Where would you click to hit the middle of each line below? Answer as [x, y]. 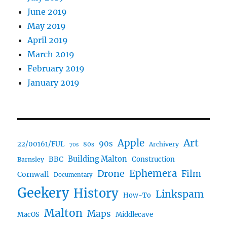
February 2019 [56, 69]
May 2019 [47, 26]
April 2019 [48, 40]
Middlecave [135, 215]
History [96, 194]
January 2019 [54, 83]
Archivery [164, 144]
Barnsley [31, 160]
